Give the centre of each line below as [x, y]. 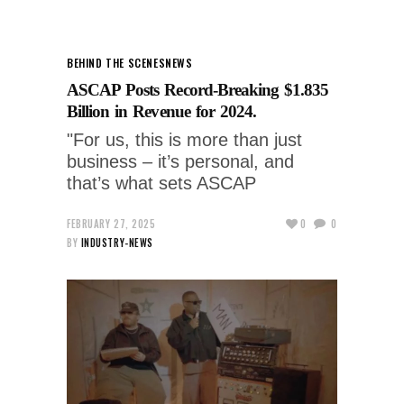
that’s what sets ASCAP [161, 183]
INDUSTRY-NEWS [117, 242]
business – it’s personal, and [180, 161]
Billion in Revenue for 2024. [162, 111]
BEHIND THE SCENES [116, 62]
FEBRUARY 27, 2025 [111, 223]
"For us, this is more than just [184, 139]
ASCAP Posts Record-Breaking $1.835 [198, 89]
